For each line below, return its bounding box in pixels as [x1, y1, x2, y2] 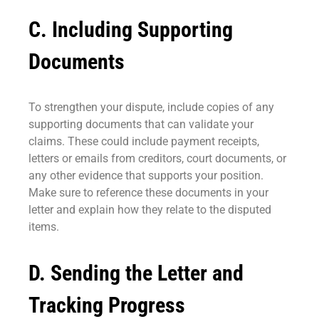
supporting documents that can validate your [28, 117, 253, 132]
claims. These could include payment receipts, [28, 135, 259, 149]
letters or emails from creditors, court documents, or [28, 152, 286, 166]
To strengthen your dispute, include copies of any [28, 100, 274, 115]
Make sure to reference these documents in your [28, 186, 268, 200]
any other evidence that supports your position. [28, 169, 263, 183]
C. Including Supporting [28, 17, 233, 43]
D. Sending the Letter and [28, 261, 244, 286]
